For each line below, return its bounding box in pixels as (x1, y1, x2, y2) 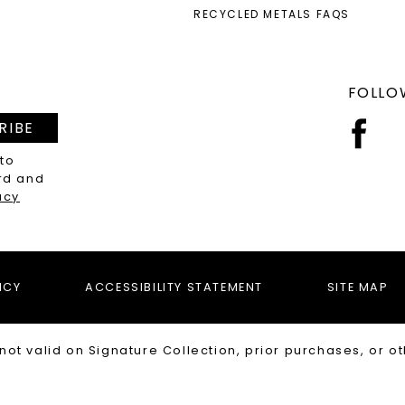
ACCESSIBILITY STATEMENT (85, 279, 264, 295)
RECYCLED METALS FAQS (193, 6, 350, 22)
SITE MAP (326, 279, 389, 295)
